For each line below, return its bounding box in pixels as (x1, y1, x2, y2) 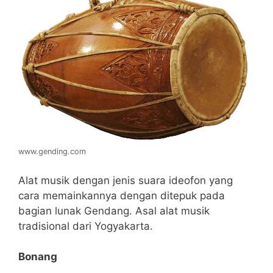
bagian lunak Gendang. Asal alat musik (18, 204, 210, 217)
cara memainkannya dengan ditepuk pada (18, 189, 225, 202)
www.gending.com (18, 147, 86, 157)
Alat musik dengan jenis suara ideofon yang (18, 174, 233, 186)
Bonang (18, 250, 57, 263)
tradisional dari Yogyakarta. (18, 219, 153, 232)
